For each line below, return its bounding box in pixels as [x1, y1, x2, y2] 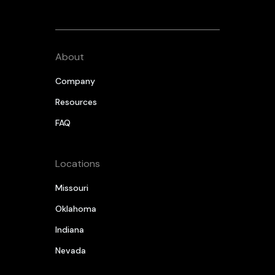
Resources [55, 96, 97, 107]
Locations [55, 157, 100, 170]
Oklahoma [55, 203, 96, 214]
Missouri [55, 182, 88, 193]
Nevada [55, 244, 86, 256]
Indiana [55, 223, 84, 235]
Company [55, 75, 95, 87]
